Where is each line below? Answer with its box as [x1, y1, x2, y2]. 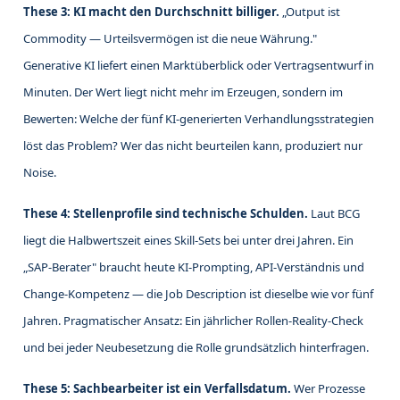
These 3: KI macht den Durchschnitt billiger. [23, 4, 279, 21]
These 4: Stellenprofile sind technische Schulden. [23, 205, 308, 222]
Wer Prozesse [291, 380, 365, 397]
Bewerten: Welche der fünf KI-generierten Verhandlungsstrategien [23, 111, 374, 128]
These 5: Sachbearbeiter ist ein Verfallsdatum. [23, 380, 291, 397]
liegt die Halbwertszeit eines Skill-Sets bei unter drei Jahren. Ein [23, 232, 354, 249]
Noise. [23, 164, 56, 181]
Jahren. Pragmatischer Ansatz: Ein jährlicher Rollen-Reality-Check [23, 312, 363, 329]
